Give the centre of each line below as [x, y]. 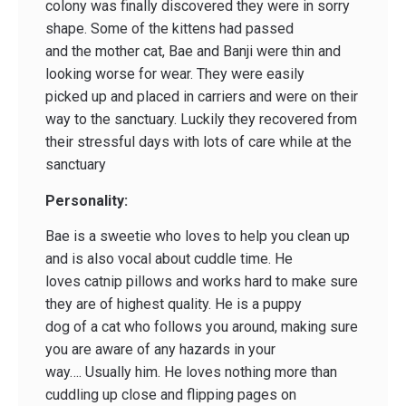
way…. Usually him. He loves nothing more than [191, 372]
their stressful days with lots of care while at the [198, 142]
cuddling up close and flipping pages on [171, 395]
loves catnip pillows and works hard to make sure [202, 282]
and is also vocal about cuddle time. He [169, 259]
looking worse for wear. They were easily [175, 74]
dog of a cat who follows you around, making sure [202, 327]
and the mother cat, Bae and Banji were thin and [193, 52]
